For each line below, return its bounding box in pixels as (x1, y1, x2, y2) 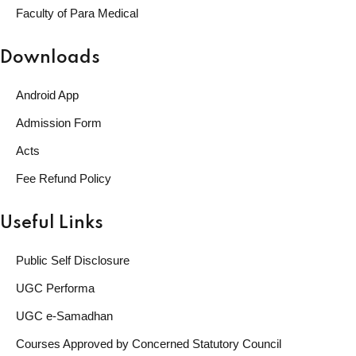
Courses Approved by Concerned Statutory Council (16, 336, 281, 350)
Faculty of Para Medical (16, 6, 138, 20)
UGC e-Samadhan (16, 308, 113, 323)
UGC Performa (16, 281, 95, 295)
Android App (16, 87, 79, 102)
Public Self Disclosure (16, 253, 130, 267)
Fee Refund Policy (16, 171, 111, 185)
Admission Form (16, 115, 102, 130)
